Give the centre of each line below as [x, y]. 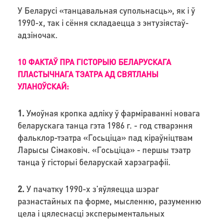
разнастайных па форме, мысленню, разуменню [109, 201]
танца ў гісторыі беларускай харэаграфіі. [94, 162]
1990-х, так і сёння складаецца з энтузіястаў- [103, 22]
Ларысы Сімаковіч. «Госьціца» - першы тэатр [104, 149]
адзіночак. [37, 34]
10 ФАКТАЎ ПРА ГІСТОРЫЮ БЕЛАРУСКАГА [94, 62]
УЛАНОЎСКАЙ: [45, 86]
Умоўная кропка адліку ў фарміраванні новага [112, 113]
